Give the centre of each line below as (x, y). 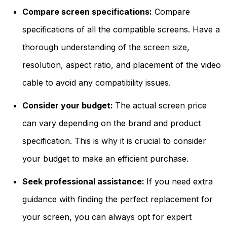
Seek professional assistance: (84, 182)
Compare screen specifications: (87, 12)
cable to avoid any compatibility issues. (98, 83)
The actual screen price (161, 106)
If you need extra (180, 182)
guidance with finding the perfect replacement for (118, 199)
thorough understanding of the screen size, (106, 47)
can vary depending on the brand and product (111, 123)
